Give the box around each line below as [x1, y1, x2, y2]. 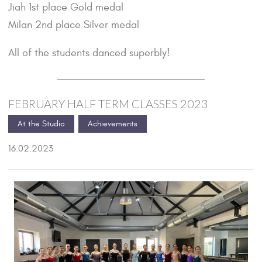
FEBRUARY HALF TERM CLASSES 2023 [8, 96, 208, 111]
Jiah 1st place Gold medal [8, 1, 123, 14]
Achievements [88, 119, 137, 129]
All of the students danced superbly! [8, 47, 170, 60]
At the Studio [18, 119, 65, 129]
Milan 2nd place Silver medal [8, 19, 139, 32]
